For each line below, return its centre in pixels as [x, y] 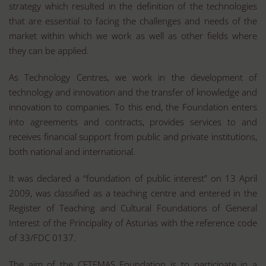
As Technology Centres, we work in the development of [133, 77]
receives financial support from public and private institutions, [133, 137]
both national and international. [72, 151]
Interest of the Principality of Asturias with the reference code [133, 223]
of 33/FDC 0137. [42, 237]
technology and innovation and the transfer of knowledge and [133, 92]
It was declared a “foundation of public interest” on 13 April [133, 178]
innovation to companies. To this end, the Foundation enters [133, 107]
